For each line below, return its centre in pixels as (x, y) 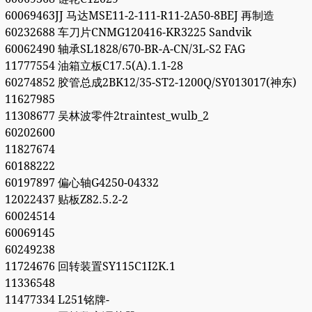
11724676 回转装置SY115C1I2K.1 (90, 267)
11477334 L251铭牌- (57, 300)
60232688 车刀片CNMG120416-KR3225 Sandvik (128, 33)
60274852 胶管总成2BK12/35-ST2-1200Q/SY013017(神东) (150, 83)
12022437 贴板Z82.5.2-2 (66, 200)
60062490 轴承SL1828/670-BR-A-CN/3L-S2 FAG (125, 49)
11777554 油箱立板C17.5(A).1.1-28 (94, 66)
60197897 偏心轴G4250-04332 (81, 183)
